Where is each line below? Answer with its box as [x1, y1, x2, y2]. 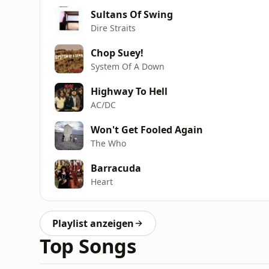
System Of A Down [91, 60, 165, 72]
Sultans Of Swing [91, 7, 173, 21]
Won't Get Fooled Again [91, 122, 203, 136]
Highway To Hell [91, 84, 168, 98]
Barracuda [91, 161, 141, 175]
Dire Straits [91, 22, 136, 34]
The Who [91, 137, 126, 149]
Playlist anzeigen [52, 217, 134, 230]
